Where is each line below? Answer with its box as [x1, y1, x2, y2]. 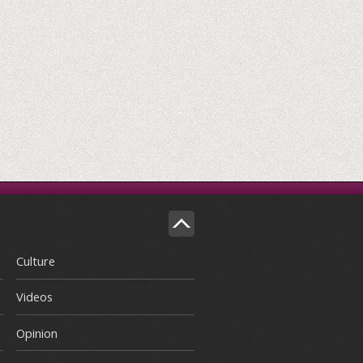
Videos [16, 288, 53, 305]
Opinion [16, 324, 58, 341]
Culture [16, 252, 55, 269]
